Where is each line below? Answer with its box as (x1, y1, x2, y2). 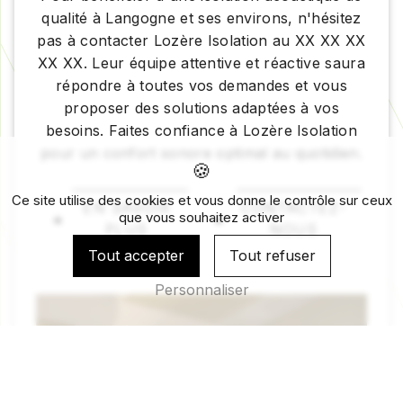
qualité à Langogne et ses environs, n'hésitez (41, 8, 362, 27)
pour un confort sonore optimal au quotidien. (40, 143, 363, 162)
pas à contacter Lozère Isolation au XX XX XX (37, 31, 366, 49)
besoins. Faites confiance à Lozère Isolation (45, 121, 358, 139)
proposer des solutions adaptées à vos (64, 98, 339, 117)
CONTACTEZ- (241, 198, 347, 217)
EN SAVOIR (83, 198, 171, 217)
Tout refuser (228, 246, 316, 265)
